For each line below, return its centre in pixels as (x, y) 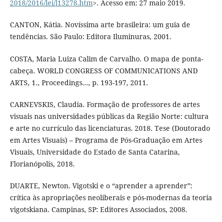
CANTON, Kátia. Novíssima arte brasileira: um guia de (100, 25)
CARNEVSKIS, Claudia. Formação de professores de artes (105, 104)
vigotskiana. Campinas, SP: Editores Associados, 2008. (98, 209)
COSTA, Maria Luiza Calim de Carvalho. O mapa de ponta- (106, 58)
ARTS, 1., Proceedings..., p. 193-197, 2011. (79, 82)
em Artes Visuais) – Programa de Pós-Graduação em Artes (106, 140)
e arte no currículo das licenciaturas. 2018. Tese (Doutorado (110, 128)
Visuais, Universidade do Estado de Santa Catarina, (95, 152)
